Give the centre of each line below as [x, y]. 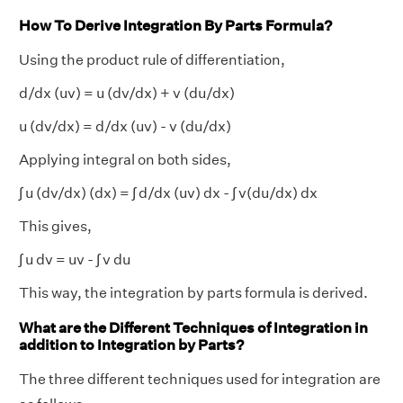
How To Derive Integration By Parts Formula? [175, 25]
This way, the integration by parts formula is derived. [193, 292]
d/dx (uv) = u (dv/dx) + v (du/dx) [127, 93]
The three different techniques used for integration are [200, 380]
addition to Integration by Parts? [131, 345]
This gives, [55, 226]
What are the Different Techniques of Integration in [193, 328]
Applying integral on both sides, [125, 159]
